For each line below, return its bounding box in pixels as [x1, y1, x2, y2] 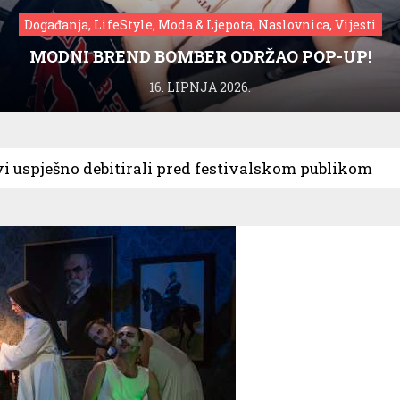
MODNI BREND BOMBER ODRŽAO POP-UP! [29, 45, 371, 67]
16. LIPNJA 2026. [149, 78, 251, 96]
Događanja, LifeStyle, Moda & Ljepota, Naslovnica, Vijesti [23, 15, 377, 33]
